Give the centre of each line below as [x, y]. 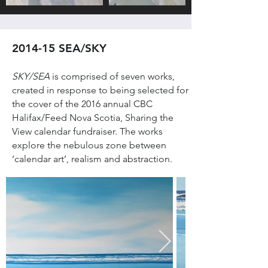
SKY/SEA [31, 76]
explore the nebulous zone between [89, 145]
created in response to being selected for [100, 90]
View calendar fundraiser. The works [87, 131]
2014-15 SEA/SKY [59, 48]
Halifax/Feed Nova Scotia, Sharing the [93, 118]
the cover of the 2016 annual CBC [82, 104]
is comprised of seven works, [112, 76]
